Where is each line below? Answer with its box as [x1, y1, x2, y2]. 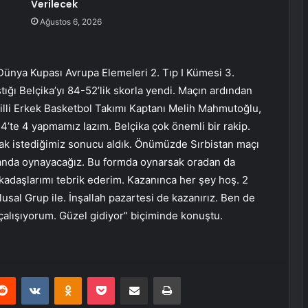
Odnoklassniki [81, 271, 140, 283]
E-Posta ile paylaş [147, 271, 174, 283]
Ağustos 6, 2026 [39, 16, 102, 27]
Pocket [114, 271, 144, 283]
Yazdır [180, 271, 206, 283]
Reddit [15, 271, 43, 283]
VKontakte [48, 271, 92, 283]
